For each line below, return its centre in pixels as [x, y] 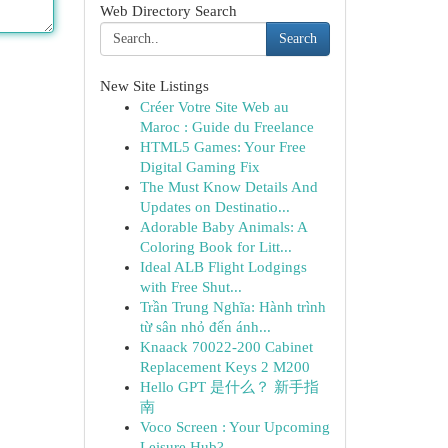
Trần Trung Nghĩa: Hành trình [232, 307]
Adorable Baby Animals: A [223, 227]
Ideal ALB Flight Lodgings [223, 267]
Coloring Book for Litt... [215, 247]
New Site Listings [154, 86]
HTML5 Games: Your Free [222, 147]
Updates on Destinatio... [214, 207]
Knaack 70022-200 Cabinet [226, 347]
